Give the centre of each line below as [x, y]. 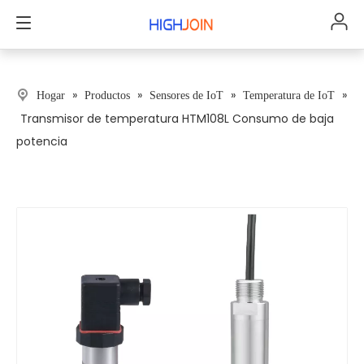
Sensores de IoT [186, 95]
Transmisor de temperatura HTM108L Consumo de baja [177, 119]
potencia [42, 141]
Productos [107, 95]
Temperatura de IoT [289, 95]
